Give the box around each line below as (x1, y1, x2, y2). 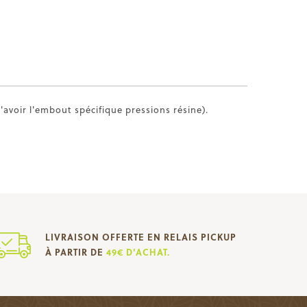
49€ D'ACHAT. (106, 245, 170, 258)
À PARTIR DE (45, 245, 106, 258)
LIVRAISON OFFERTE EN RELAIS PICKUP (45, 230, 236, 243)
